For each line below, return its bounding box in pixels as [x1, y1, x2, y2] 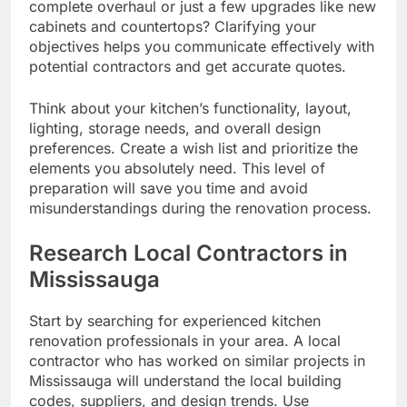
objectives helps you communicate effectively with [29, 36, 374, 55]
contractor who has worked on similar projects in [29, 351, 365, 370]
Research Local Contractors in [29, 239, 348, 266]
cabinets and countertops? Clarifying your [29, 16, 316, 35]
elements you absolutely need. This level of [29, 158, 325, 177]
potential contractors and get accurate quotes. [29, 56, 346, 75]
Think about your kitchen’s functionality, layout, [29, 98, 352, 117]
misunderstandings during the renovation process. [29, 198, 372, 217]
